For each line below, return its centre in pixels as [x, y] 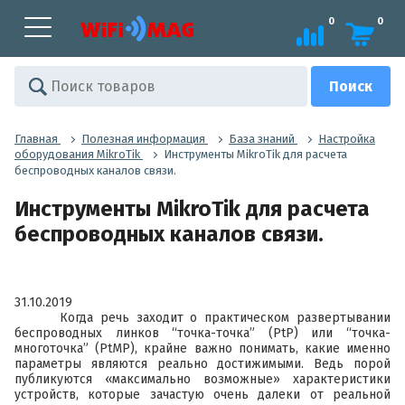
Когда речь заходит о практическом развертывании [225, 317]
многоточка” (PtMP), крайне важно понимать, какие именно [202, 348]
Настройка [347, 138]
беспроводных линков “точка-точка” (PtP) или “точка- [202, 333]
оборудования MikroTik [77, 155]
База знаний [262, 138]
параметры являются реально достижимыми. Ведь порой [202, 363]
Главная [36, 138]
